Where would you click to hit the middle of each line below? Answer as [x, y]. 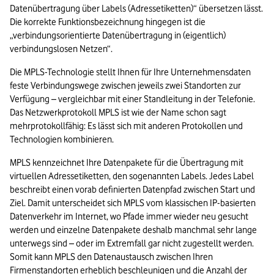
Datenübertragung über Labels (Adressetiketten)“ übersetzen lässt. [136, 9]
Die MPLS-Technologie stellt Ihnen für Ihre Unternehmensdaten [130, 72]
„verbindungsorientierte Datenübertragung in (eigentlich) [118, 36]
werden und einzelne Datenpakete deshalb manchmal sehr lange [133, 230]
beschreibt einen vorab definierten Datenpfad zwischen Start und [132, 190]
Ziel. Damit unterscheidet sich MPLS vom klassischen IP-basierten [133, 203]
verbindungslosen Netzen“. [61, 49]
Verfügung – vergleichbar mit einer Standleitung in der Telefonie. [132, 99]
